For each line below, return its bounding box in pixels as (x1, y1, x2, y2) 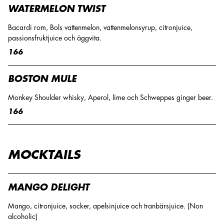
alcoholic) (8, 213, 37, 220)
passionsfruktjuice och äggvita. (8, 34, 101, 41)
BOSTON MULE (8, 74, 76, 83)
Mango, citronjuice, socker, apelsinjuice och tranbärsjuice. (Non (8, 202, 203, 209)
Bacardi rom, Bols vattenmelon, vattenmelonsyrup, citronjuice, (8, 24, 192, 31)
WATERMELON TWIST (8, 4, 105, 13)
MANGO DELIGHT (8, 183, 89, 192)
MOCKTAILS (8, 149, 80, 161)
